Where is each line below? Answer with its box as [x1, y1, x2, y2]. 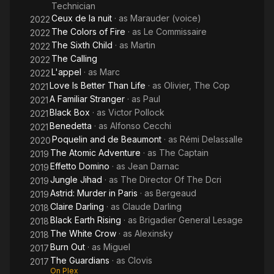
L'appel [51, 67, 81, 77]
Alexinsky [135, 228, 173, 239]
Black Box [50, 107, 90, 117]
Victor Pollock [108, 107, 165, 117]
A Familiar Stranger [50, 94, 125, 104]
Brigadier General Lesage [139, 215, 243, 225]
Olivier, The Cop [164, 80, 230, 91]
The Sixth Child [51, 40, 113, 50]
